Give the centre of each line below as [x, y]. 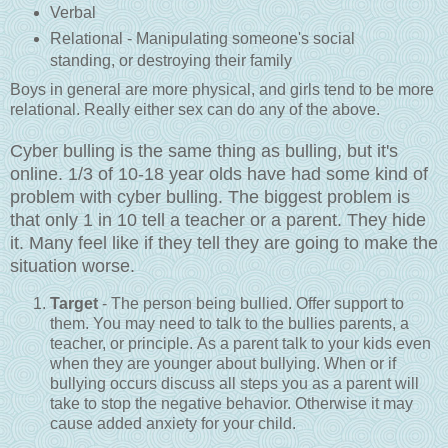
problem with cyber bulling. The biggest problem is [210, 196]
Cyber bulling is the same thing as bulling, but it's [204, 150]
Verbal [72, 12]
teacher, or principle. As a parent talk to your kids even [240, 343]
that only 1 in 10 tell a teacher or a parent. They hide [218, 219]
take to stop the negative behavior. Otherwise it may [231, 403]
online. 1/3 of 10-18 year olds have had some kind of [219, 173]
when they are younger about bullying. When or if [223, 363]
